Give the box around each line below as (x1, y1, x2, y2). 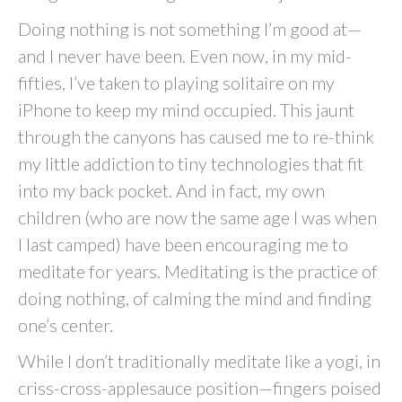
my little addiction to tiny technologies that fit (18, 153, 363, 174)
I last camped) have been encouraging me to (18, 233, 348, 255)
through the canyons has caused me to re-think (18, 126, 374, 147)
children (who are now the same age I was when (18, 206, 377, 228)
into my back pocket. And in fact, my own (18, 179, 325, 201)
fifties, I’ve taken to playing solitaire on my (18, 72, 335, 93)
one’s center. (18, 314, 113, 336)
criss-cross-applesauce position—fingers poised (18, 377, 381, 398)
